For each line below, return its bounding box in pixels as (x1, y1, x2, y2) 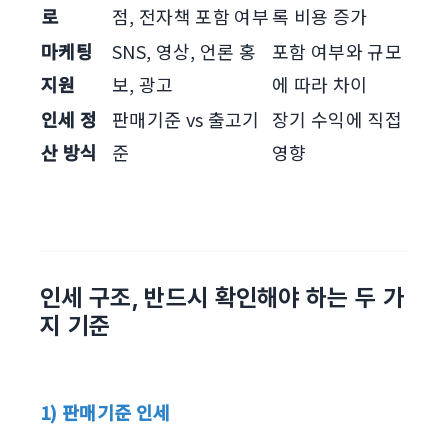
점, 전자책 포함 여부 (112, 3, 269, 29)
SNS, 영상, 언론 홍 (112, 38, 257, 64)
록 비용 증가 (272, 3, 368, 29)
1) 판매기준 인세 (40, 399, 171, 425)
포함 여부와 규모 (272, 38, 402, 64)
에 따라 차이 (272, 71, 368, 97)
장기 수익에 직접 (272, 106, 402, 132)
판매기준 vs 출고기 (112, 106, 260, 132)
